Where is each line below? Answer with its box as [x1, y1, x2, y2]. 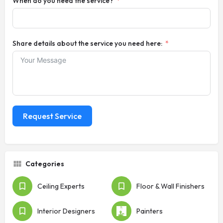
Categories [25, 159, 64, 169]
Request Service [23, 111, 82, 121]
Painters [136, 207, 163, 216]
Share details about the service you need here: [12, 39, 162, 48]
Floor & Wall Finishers [136, 182, 205, 191]
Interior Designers [37, 207, 95, 216]
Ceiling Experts [37, 182, 85, 191]
